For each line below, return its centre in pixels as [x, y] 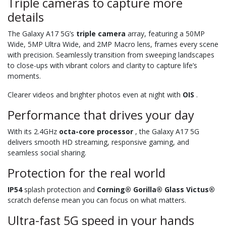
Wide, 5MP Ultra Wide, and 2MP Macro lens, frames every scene [113, 44]
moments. [24, 76]
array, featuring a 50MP [165, 33]
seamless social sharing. [47, 152]
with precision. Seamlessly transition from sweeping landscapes [111, 54]
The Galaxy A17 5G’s [42, 33]
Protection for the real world [87, 173]
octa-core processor [96, 131]
